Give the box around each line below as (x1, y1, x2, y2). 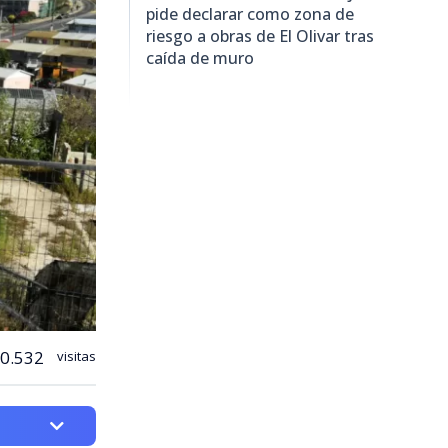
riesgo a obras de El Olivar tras (146, 24, 374, 47)
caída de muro (146, 46, 254, 69)
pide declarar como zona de (146, 2, 354, 25)
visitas (54, 346, 96, 365)
